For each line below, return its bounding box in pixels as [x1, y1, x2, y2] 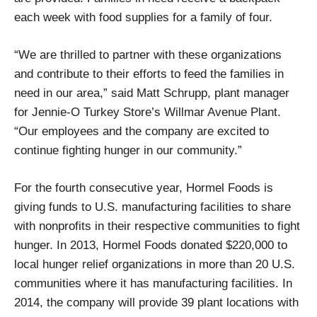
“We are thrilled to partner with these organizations [14, 47, 282, 62]
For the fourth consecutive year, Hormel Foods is [14, 180, 273, 195]
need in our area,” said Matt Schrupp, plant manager [14, 86, 289, 100]
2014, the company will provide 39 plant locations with [14, 295, 299, 309]
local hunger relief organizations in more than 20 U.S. [14, 257, 295, 271]
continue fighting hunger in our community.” [14, 143, 242, 158]
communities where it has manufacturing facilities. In [14, 276, 292, 290]
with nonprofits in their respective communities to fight [14, 219, 300, 233]
